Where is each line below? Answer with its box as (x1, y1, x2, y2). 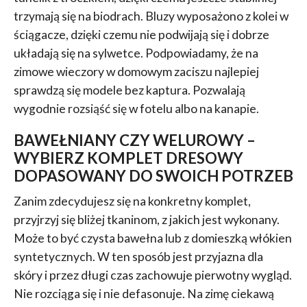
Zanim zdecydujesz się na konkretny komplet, (13, 193, 251, 208)
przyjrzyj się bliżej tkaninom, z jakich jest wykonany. (13, 212, 280, 227)
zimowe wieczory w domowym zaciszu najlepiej (13, 64, 259, 79)
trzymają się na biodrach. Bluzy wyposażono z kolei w (13, 8, 288, 23)
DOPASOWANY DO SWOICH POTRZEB (13, 166, 293, 185)
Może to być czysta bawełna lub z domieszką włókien (13, 230, 292, 245)
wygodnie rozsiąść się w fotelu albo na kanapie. (13, 101, 259, 116)
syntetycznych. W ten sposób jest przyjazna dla (13, 249, 263, 264)
